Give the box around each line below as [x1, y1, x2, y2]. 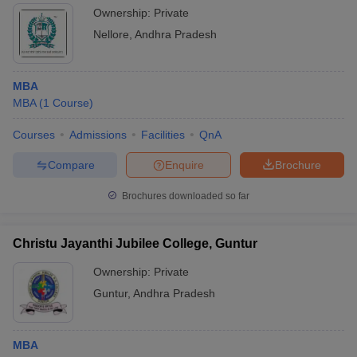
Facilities [141, 128, 185, 141]
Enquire [165, 158, 204, 171]
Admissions [69, 128, 127, 141]
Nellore [93, 28, 129, 41]
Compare [47, 158, 95, 171]
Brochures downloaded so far [120, 190, 249, 202]
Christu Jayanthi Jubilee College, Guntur [13, 237, 257, 250]
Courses [13, 128, 55, 141]
